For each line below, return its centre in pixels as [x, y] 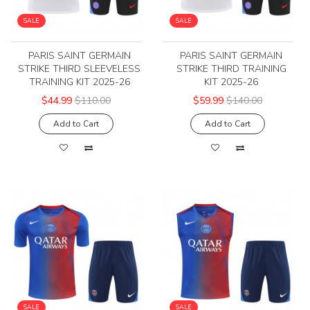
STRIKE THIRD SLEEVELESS [80, 69]
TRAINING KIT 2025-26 [79, 82]
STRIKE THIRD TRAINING [231, 69]
